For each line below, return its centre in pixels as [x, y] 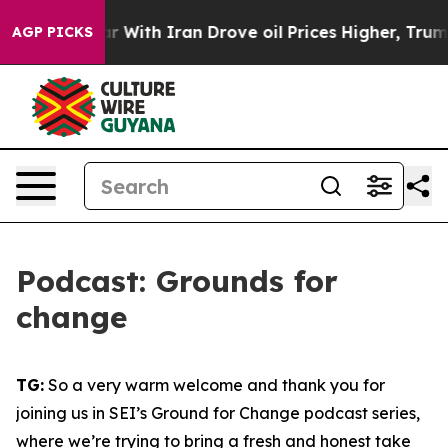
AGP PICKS [52, 32]
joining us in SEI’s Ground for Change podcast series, [218, 413]
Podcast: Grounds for [177, 281]
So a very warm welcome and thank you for [214, 385]
